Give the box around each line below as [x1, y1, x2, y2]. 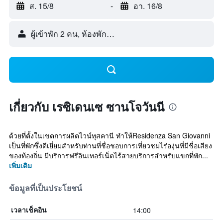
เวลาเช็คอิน [11, 206, 47, 214]
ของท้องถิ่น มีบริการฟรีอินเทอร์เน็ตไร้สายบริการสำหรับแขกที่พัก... [9, 150, 208, 160]
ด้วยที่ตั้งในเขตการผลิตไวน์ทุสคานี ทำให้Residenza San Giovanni [9, 130, 210, 140]
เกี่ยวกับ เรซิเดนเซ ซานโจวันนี [9, 98, 164, 115]
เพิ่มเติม [9, 160, 32, 170]
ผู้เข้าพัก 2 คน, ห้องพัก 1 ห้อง [31, 28, 129, 39]
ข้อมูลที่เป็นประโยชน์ [9, 183, 82, 193]
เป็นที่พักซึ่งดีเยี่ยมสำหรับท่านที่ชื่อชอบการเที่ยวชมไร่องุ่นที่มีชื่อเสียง [9, 140, 212, 150]
